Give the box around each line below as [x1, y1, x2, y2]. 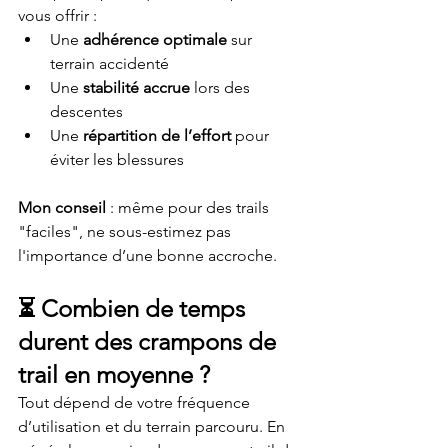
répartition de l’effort [83, 126, 231, 145]
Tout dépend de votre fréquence [18, 393, 254, 412]
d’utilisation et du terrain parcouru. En [18, 417, 289, 436]
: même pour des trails [106, 198, 273, 217]
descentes [50, 102, 123, 121]
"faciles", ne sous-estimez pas [18, 222, 235, 241]
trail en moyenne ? [18, 360, 210, 389]
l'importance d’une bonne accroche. [18, 246, 277, 265]
